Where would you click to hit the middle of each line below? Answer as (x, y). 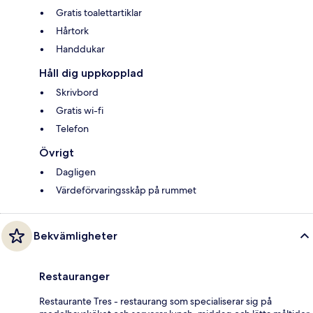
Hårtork (72, 30)
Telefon (72, 128)
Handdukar (80, 49)
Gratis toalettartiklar (99, 12)
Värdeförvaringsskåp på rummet (126, 190)
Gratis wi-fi (80, 110)
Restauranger (74, 276)
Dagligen (76, 172)
